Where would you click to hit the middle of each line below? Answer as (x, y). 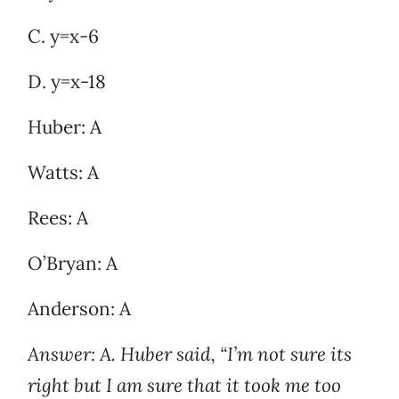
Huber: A (65, 127)
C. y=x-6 (63, 37)
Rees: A (58, 218)
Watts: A (63, 173)
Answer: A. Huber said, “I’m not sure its (190, 354)
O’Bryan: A (73, 264)
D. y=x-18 (67, 82)
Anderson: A (79, 309)
